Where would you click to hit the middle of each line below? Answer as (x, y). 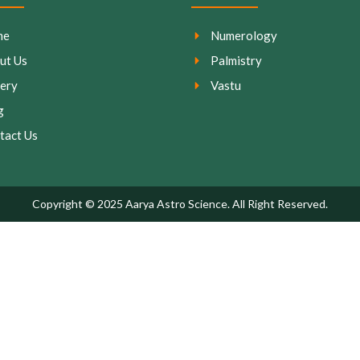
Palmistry (237, 61)
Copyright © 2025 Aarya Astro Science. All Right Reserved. (180, 204)
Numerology (244, 36)
